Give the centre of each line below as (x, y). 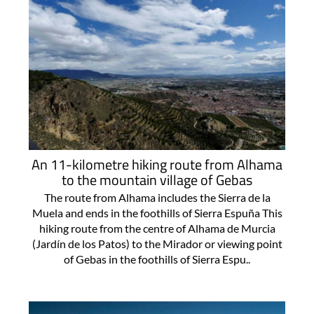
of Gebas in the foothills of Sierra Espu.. (157, 259)
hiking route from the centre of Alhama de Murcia (157, 228)
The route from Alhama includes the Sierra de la (157, 197)
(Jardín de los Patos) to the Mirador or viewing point (157, 243)
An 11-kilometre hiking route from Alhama (157, 164)
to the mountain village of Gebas (157, 179)
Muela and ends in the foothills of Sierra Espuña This (157, 212)
